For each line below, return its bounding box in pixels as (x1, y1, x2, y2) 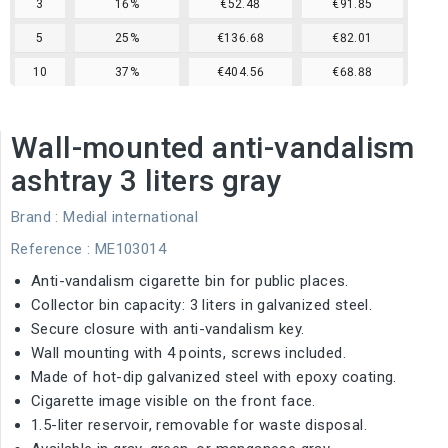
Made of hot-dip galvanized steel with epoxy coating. (31, 368, 397, 386)
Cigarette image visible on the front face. (31, 392, 316, 410)
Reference (11, 240, 83, 258)
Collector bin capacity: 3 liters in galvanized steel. (31, 296, 373, 314)
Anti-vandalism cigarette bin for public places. (31, 272, 349, 290)
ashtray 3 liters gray (11, 163, 282, 198)
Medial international (63, 208, 199, 226)
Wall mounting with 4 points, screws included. (31, 344, 346, 362)
